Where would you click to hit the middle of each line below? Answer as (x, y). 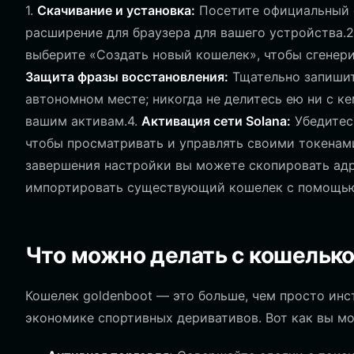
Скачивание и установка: (116, 10)
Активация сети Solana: (216, 121)
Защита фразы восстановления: (127, 77)
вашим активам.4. (83, 121)
